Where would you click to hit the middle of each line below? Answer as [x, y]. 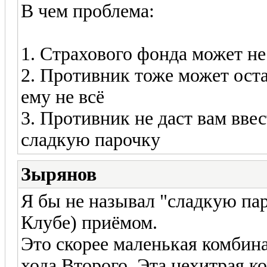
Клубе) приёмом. [89, 222]
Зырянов [59, 174]
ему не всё [63, 97]
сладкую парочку [91, 139]
